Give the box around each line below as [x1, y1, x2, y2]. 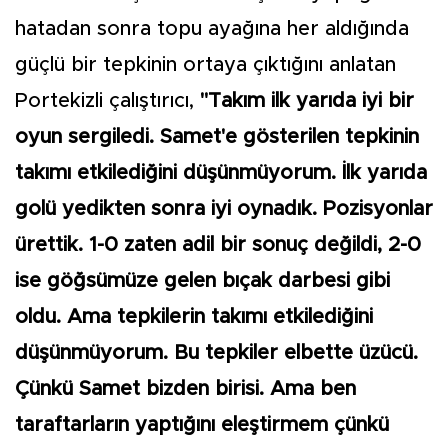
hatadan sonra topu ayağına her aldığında [15, 19, 409, 40]
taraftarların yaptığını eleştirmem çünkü [15, 415, 389, 436]
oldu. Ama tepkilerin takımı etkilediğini [15, 307, 373, 328]
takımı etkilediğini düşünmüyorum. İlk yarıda [15, 163, 427, 184]
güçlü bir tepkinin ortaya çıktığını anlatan [15, 55, 396, 76]
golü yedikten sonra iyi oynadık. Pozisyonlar [15, 199, 433, 220]
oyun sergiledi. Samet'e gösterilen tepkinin [15, 127, 419, 148]
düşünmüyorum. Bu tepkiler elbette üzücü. [15, 343, 418, 364]
